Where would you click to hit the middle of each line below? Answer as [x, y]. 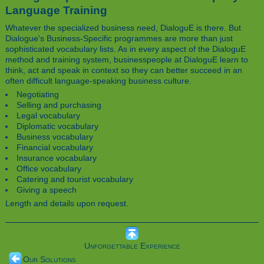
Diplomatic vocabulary [58, 126]
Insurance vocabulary [57, 158]
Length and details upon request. [67, 204]
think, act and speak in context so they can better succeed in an [124, 70]
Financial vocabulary [55, 148]
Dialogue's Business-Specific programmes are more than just [119, 39]
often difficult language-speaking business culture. [98, 81]
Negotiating [38, 95]
